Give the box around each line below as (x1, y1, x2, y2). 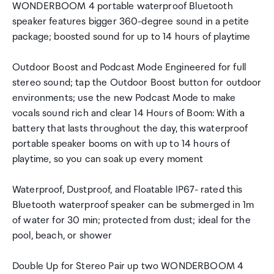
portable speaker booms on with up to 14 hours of (12, 138, 230, 150)
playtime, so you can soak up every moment (12, 154, 204, 165)
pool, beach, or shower (12, 230, 113, 242)
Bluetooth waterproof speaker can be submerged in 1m (12, 199, 254, 211)
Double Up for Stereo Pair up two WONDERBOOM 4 (12, 261, 244, 272)
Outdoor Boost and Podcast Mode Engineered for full (12, 62, 246, 73)
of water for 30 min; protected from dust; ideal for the (12, 215, 251, 226)
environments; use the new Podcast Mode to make (12, 92, 236, 104)
